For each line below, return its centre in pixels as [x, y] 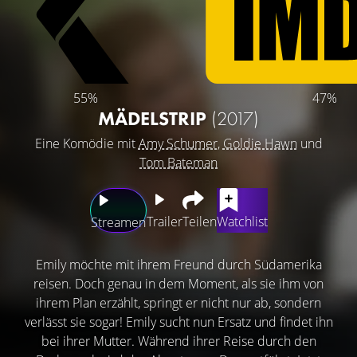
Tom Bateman [178, 162]
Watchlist [242, 221]
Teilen [199, 221]
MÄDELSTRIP [155, 118]
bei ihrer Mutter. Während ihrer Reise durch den [178, 341]
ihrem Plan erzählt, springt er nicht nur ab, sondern [178, 302]
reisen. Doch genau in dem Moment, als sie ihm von [178, 283]
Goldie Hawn [260, 143]
